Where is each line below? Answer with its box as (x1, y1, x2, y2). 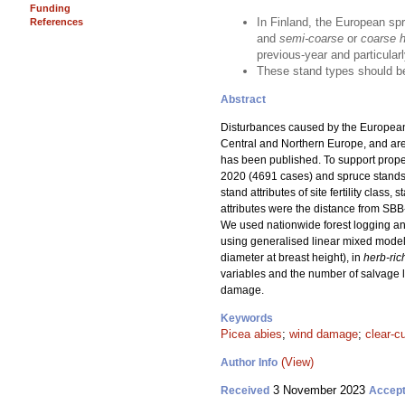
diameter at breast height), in (221, 251, 363, 264)
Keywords (221, 312, 273, 325)
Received (221, 384, 269, 397)
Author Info (221, 356, 278, 369)
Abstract (221, 93, 266, 106)
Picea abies (221, 327, 282, 341)
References (30, 16, 83, 27)
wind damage (289, 327, 358, 341)
